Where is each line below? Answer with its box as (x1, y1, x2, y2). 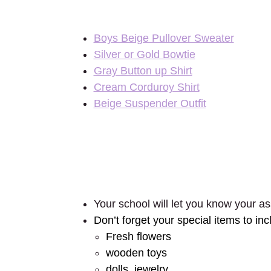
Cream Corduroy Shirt (93, 81, 200, 93)
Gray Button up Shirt (93, 65, 192, 77)
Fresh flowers (105, 230, 171, 243)
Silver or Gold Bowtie (93, 48, 195, 60)
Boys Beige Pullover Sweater (93, 32, 234, 44)
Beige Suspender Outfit (93, 97, 206, 109)
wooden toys (105, 247, 167, 259)
